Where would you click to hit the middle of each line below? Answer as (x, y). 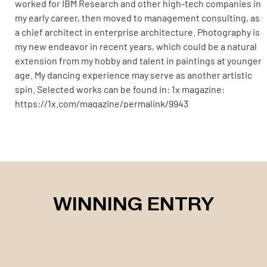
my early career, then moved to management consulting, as (137, 18)
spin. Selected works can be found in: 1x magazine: (120, 89)
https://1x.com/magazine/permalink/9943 (102, 103)
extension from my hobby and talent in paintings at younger (138, 60)
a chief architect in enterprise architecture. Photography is (137, 32)
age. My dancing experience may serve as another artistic (133, 75)
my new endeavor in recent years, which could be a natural (136, 46)
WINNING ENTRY (133, 204)
